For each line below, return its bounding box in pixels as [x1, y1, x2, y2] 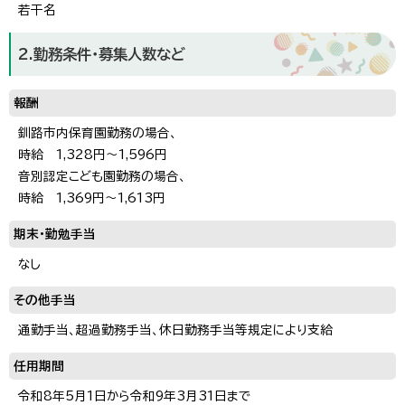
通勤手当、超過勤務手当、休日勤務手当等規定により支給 [18, 323, 333, 336]
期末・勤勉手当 [14, 227, 96, 240]
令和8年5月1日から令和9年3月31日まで [18, 389, 250, 402]
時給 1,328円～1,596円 [18, 147, 167, 161]
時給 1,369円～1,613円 [18, 191, 165, 204]
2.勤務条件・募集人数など [18, 46, 185, 61]
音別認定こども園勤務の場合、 [18, 169, 186, 183]
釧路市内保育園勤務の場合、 [18, 126, 177, 139]
